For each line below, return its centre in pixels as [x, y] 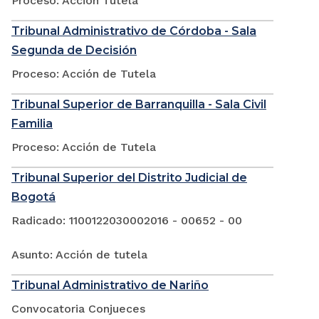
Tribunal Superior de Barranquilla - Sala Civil [139, 105]
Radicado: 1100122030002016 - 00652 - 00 [127, 221]
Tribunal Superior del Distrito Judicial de [129, 178]
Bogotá [33, 197]
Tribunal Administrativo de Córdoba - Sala [134, 31]
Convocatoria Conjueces [78, 309]
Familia [32, 124]
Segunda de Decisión [74, 51]
